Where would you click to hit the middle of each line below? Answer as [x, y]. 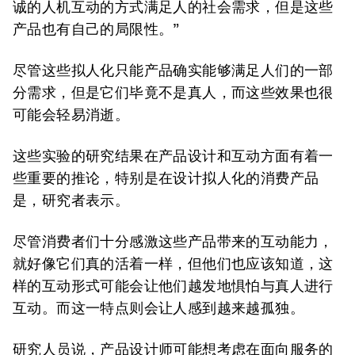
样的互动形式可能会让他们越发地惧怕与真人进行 [173, 286]
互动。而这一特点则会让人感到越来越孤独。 [158, 308]
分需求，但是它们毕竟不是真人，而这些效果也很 [173, 92]
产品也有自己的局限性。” [96, 29]
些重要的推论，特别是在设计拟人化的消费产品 [166, 178]
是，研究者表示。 [71, 200]
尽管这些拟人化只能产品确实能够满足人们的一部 [173, 70]
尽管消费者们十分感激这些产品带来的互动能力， [173, 241]
